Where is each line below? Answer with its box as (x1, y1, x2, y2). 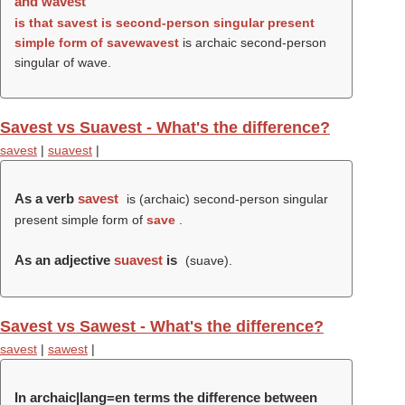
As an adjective (14, 252, 114, 268)
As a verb (14, 191, 78, 206)
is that (14, 15, 57, 30)
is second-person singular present (98, 15, 315, 30)
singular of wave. (14, 55, 111, 70)
